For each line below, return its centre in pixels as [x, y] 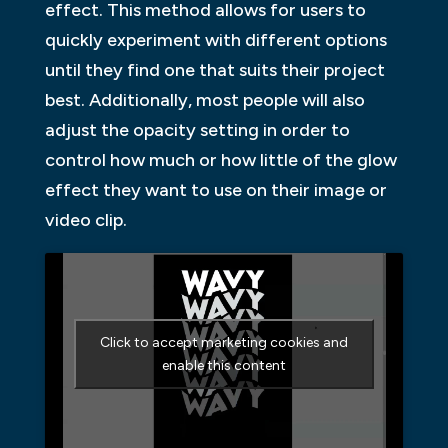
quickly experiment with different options [215, 40]
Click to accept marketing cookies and [223, 343]
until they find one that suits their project [214, 70]
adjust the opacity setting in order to [197, 130]
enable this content [223, 366]
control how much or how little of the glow [220, 160]
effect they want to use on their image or [215, 190]
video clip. [85, 220]
